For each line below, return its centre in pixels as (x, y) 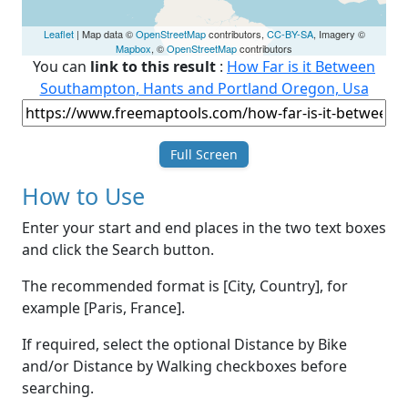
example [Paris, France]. (103, 308)
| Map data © (104, 34)
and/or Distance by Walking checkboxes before (184, 367)
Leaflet (58, 34)
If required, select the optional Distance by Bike (184, 345)
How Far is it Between (301, 67)
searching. (58, 388)
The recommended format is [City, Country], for (185, 286)
